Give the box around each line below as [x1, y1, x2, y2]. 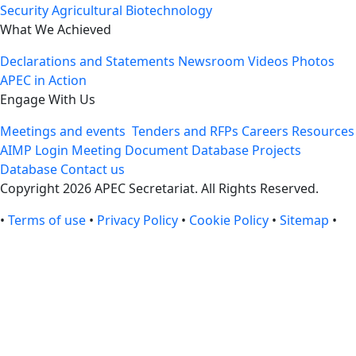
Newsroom [178, 52, 245, 70]
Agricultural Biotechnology [52, 2, 212, 19]
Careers [242, 122, 288, 140]
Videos [248, 52, 288, 70]
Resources [292, 122, 354, 140]
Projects [252, 141, 301, 159]
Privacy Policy [97, 211, 178, 229]
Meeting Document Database [72, 141, 249, 159]
